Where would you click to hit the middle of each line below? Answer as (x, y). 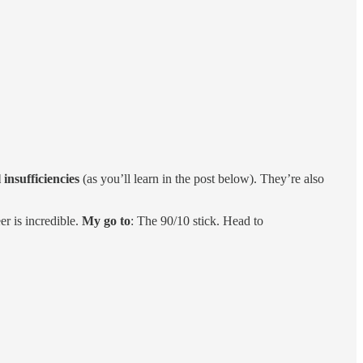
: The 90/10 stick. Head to (197, 221)
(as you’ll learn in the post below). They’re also (202, 179)
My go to (106, 221)
